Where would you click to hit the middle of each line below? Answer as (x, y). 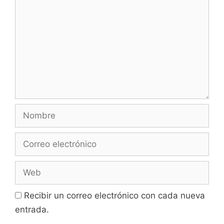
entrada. (32, 209)
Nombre (31, 109)
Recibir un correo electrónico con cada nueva (114, 195)
